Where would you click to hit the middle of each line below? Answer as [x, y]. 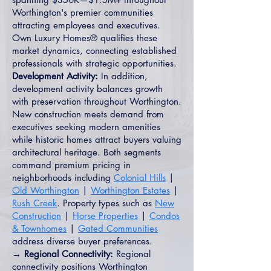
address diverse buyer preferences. [82, 241]
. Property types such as [106, 203]
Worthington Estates [130, 190]
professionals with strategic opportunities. [94, 63]
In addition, [123, 76]
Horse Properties [105, 216]
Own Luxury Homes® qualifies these [85, 38]
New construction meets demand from [88, 114]
